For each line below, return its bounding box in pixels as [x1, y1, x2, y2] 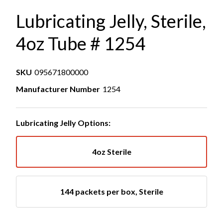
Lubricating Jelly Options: [16, 118, 111, 127]
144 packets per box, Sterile [60, 187, 163, 196]
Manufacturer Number [16, 84, 100, 94]
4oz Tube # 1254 [16, 32, 146, 54]
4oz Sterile [92, 147, 131, 156]
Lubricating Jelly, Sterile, [16, 10, 206, 32]
